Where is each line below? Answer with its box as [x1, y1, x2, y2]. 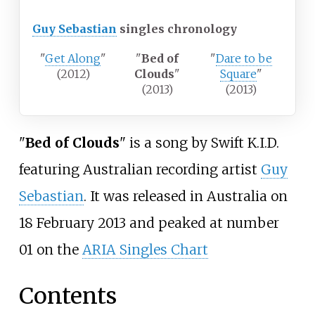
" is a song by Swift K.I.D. [119, 134, 279, 152]
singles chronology [120, 22, 237, 37]
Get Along [45, 51, 101, 66]
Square [220, 67, 257, 82]
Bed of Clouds [25, 134, 120, 152]
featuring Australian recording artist [18, 161, 261, 179]
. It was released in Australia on [83, 188, 288, 205]
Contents [18, 281, 117, 310]
